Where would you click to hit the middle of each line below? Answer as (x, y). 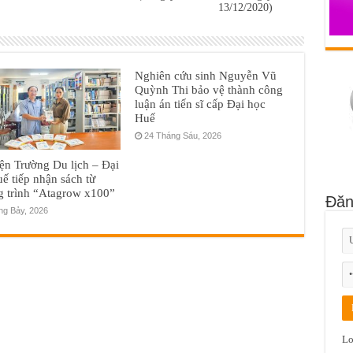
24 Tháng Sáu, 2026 (183, 135)
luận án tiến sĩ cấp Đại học (201, 103)
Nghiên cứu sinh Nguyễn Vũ (206, 75)
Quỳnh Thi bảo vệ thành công (209, 89)
